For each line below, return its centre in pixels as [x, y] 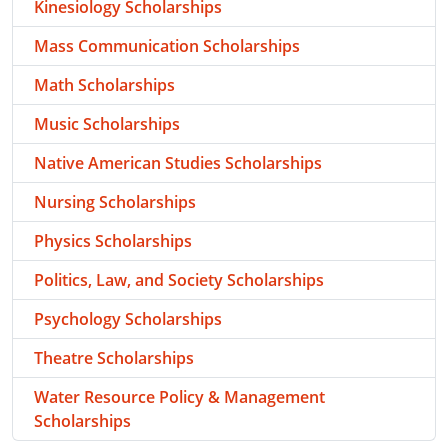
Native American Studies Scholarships [178, 163]
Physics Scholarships [113, 241]
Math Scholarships [104, 85]
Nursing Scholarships [115, 202]
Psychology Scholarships [128, 319]
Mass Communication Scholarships [167, 46]
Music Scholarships [107, 124]
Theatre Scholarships [114, 358]
